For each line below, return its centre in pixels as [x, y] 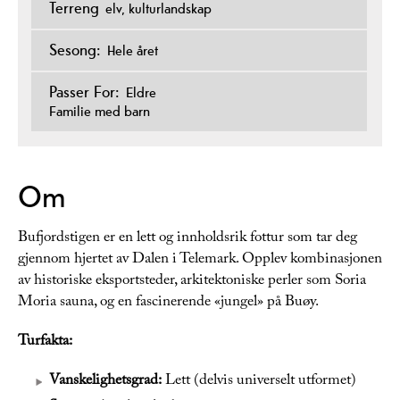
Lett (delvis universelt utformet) [259, 382]
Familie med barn [100, 112]
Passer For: [84, 92]
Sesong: [75, 50]
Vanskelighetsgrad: [105, 382]
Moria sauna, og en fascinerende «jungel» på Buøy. [168, 304]
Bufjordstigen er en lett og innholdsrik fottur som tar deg [187, 239]
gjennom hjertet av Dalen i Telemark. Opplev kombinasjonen [200, 261]
